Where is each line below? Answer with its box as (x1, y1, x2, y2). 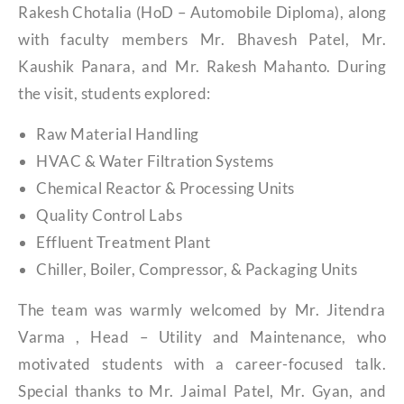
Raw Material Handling (36, 124, 199, 143)
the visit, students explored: (18, 83, 211, 103)
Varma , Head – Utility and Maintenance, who (18, 326, 386, 346)
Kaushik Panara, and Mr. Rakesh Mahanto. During (18, 56, 386, 76)
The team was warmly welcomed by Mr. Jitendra (18, 299, 386, 319)
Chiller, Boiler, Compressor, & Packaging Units (36, 259, 357, 279)
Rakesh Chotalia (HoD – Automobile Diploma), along (18, 2, 386, 22)
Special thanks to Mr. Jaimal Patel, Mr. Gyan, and (18, 381, 386, 400)
